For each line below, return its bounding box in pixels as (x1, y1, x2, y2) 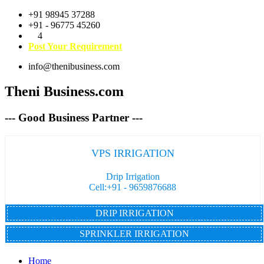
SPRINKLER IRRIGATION (80, 229, 189, 239)
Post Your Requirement (28, 41, 122, 51)
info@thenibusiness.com (28, 61, 120, 71)
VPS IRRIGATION (91, 147, 174, 160)
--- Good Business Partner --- (5, 111, 143, 124)
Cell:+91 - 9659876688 (89, 182, 176, 193)
